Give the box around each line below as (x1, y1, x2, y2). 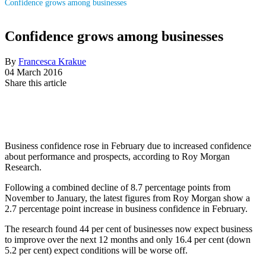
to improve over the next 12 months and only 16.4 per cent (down (5, 234, 251, 245)
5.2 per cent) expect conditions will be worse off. (5, 245, 188, 255)
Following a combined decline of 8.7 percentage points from (5, 182, 230, 192)
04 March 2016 (5, 66, 62, 77)
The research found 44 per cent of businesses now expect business (5, 223, 252, 234)
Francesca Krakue (18, 56, 86, 66)
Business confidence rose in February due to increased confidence (5, 140, 251, 151)
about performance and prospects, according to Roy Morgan (5, 151, 230, 161)
